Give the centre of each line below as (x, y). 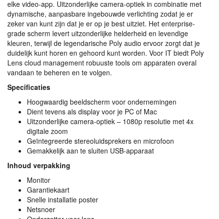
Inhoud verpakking (39, 165)
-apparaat (139, 151)
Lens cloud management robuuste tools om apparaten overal (102, 63)
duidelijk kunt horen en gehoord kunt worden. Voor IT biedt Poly (106, 53)
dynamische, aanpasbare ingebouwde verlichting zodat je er (100, 14)
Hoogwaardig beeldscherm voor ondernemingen (102, 102)
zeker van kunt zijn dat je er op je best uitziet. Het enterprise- (101, 23)
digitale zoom (47, 131)
